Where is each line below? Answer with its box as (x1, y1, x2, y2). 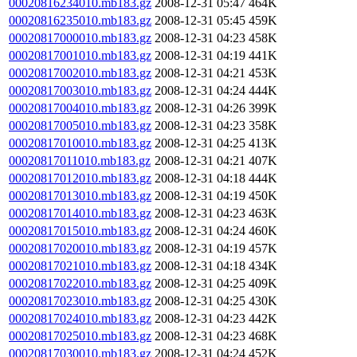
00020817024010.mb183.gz (9, 312, 151, 325)
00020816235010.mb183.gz (9, 14, 151, 27)
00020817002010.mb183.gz (9, 66, 151, 80)
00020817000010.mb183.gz (9, 31, 151, 45)
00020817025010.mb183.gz (9, 329, 151, 343)
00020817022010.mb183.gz (9, 277, 151, 290)
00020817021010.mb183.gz (9, 259, 151, 273)
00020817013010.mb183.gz (9, 189, 151, 202)
